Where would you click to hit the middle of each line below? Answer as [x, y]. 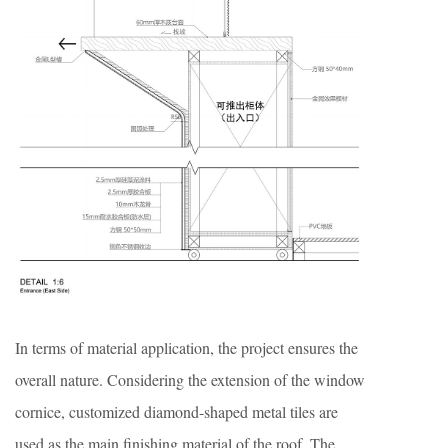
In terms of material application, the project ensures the [186, 348]
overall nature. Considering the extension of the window [190, 380]
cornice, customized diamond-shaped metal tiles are [176, 412]
